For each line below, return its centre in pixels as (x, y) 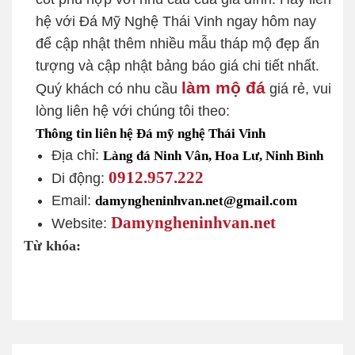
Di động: (80, 179)
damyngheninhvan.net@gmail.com (196, 200)
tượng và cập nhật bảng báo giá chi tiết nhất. (177, 66)
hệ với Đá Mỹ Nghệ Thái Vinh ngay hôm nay (176, 22)
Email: (73, 201)
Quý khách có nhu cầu (109, 89)
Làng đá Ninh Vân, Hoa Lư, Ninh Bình (213, 155)
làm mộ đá (223, 88)
